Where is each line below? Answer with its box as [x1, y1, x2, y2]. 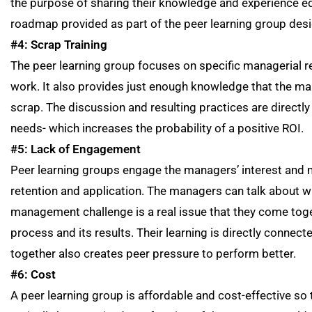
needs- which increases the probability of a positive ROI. [10, 121, 304, 135]
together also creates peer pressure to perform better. [10, 247, 296, 260]
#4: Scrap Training [10, 38, 107, 52]
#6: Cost [10, 267, 56, 281]
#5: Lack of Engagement [10, 142, 141, 156]
